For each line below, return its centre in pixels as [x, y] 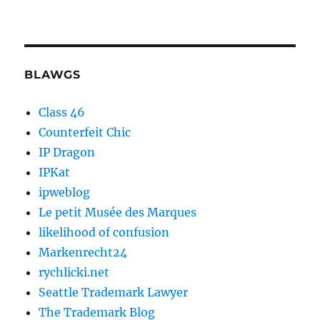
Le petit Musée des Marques [118, 212]
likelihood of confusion [104, 232]
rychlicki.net [74, 272]
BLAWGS [52, 75]
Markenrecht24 [83, 252]
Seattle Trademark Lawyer [114, 292]
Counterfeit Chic [85, 132]
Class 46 [62, 112]
